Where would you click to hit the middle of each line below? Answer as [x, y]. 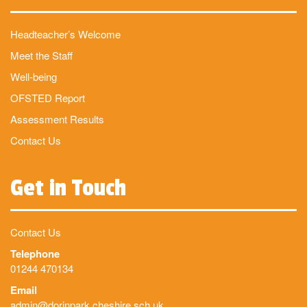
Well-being [34, 77]
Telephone [35, 254]
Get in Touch [68, 188]
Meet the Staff [41, 56]
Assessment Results [57, 119]
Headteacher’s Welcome [65, 34]
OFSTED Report [48, 98]
